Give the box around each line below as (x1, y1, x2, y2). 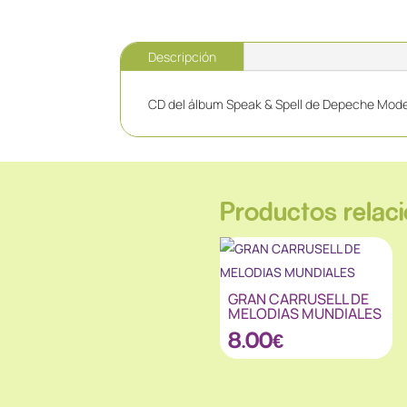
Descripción (148, 48, 216, 66)
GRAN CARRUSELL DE (228, 288, 370, 309)
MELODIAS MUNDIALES (228, 303, 382, 323)
